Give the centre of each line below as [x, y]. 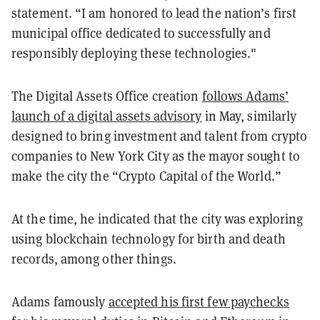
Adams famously [60, 301]
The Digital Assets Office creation [107, 95]
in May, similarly [249, 115]
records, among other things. [95, 258]
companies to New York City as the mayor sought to [156, 155]
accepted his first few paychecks [199, 301]
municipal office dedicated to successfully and [141, 32]
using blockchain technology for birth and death [149, 238]
